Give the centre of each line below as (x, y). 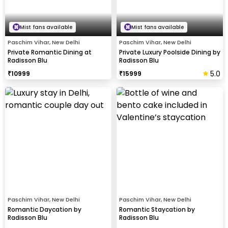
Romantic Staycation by (157, 209)
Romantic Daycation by (45, 209)
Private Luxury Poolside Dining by (170, 52)
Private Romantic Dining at (50, 52)
